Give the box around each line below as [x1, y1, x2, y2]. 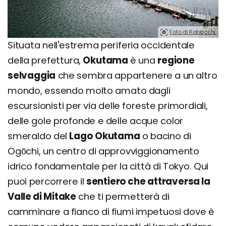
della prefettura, [8, 53, 83, 67]
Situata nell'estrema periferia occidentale [8, 38, 195, 51]
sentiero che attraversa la [86, 175, 211, 188]
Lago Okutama [69, 129, 140, 142]
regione [157, 53, 195, 67]
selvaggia [8, 69, 56, 82]
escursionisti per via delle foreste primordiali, [8, 99, 208, 112]
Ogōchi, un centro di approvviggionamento [8, 144, 199, 157]
